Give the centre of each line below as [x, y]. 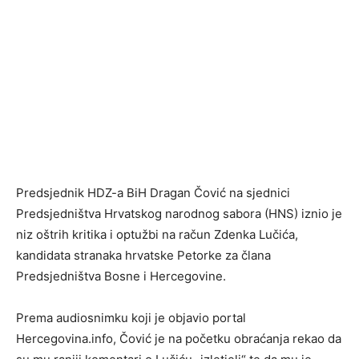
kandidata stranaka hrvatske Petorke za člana [143, 256]
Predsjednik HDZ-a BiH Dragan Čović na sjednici [153, 193]
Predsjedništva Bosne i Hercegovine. [121, 276]
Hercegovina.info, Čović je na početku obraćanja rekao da [179, 339]
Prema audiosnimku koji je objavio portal [131, 318]
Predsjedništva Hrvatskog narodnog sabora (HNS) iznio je [179, 214]
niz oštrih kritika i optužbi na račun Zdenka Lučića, [157, 235]
